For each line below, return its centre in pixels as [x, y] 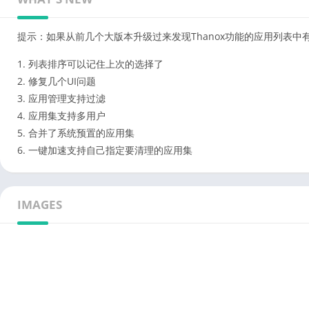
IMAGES [40, 205]
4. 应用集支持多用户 [61, 116]
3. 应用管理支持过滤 [61, 98]
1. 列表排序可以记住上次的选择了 [90, 64]
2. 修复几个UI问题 [57, 81]
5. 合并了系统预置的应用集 [76, 133]
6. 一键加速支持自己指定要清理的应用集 [105, 150]
